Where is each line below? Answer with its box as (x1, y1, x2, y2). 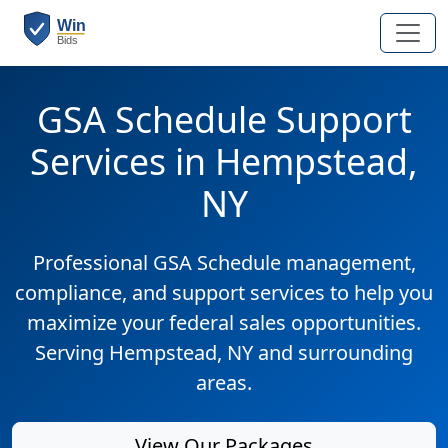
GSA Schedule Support (36, 95, 412, 143)
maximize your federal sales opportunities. (27, 309, 421, 336)
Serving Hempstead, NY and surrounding (35, 339, 413, 366)
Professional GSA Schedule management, (32, 249, 416, 276)
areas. (196, 369, 252, 396)
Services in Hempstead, (30, 137, 418, 185)
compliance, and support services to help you (15, 279, 433, 306)
